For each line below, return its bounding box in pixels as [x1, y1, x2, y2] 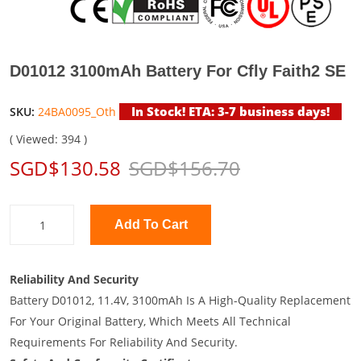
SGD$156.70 [129, 155, 240, 181]
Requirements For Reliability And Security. [10, 334, 238, 350]
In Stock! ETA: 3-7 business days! [131, 103, 330, 119]
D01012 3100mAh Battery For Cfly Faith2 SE [10, 62, 346, 80]
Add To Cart [143, 218, 188, 231]
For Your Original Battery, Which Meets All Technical [10, 313, 291, 329]
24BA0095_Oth [38, 104, 116, 119]
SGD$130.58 [10, 155, 121, 181]
